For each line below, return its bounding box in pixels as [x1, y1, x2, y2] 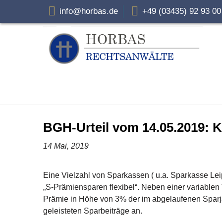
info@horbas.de [59, 6, 118, 16]
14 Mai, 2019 [43, 142, 89, 150]
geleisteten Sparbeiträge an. [43, 207, 142, 215]
